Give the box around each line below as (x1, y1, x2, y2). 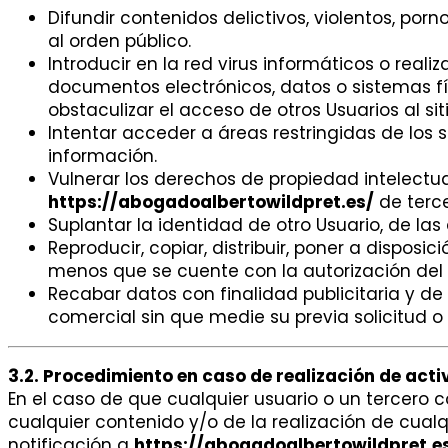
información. (48, 144, 157, 169)
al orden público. (48, 29, 191, 54)
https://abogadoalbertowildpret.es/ (48, 190, 374, 215)
